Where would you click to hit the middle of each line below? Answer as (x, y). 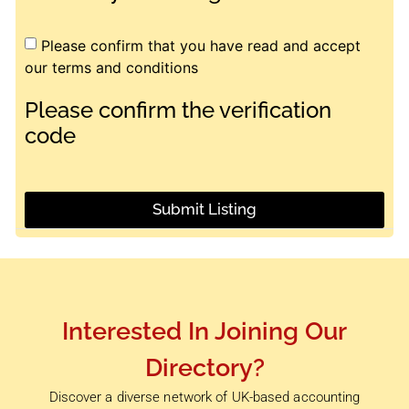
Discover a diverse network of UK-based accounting (204, 397)
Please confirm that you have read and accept (201, 45)
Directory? (204, 367)
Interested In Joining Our (204, 330)
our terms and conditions (111, 67)
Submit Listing (204, 210)
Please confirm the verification (178, 110)
